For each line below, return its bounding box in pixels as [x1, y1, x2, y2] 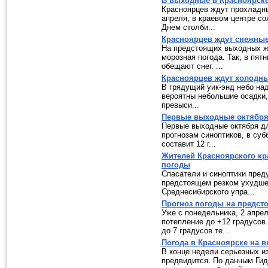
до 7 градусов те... [162, 226, 230, 235]
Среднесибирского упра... [162, 187, 255, 196]
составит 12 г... [162, 139, 216, 148]
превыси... [162, 100, 199, 109]
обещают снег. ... [162, 62, 223, 71]
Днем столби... [162, 23, 215, 32]
